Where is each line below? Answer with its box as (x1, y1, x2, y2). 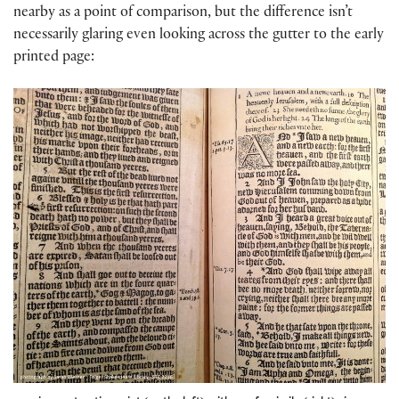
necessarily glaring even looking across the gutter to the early (13, 28, 384, 44)
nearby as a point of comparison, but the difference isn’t (13, 5, 353, 21)
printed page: (13, 50, 98, 66)
